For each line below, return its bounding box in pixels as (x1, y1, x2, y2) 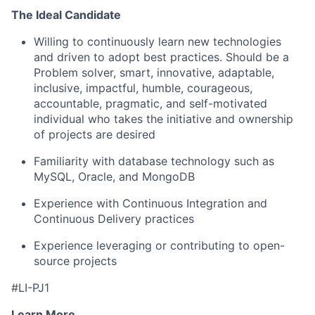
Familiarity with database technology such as (34, 154, 274, 168)
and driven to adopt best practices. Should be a (34, 50, 289, 64)
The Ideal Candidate (11, 8, 121, 22)
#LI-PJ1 (11, 281, 49, 295)
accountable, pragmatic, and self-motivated (34, 96, 267, 110)
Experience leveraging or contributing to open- (34, 238, 285, 252)
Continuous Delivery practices (34, 212, 194, 226)
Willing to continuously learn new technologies (34, 34, 281, 49)
